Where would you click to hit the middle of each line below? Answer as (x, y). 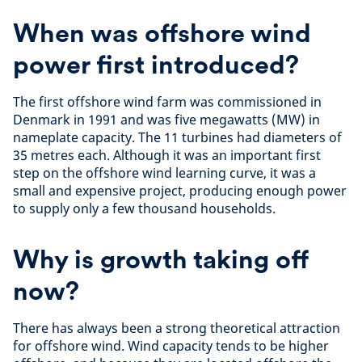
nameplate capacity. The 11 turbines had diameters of (177, 137)
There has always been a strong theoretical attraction (177, 328)
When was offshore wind (162, 33)
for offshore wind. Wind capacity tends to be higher (171, 346)
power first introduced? (156, 64)
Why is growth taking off (160, 259)
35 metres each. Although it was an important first (167, 155)
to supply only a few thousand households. (147, 208)
